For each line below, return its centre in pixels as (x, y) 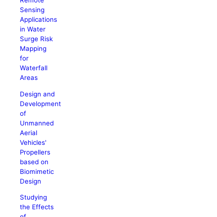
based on (34, 162)
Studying (34, 197)
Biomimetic (37, 171)
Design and (38, 94)
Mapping (33, 49)
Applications (39, 20)
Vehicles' (33, 142)
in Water (33, 29)
